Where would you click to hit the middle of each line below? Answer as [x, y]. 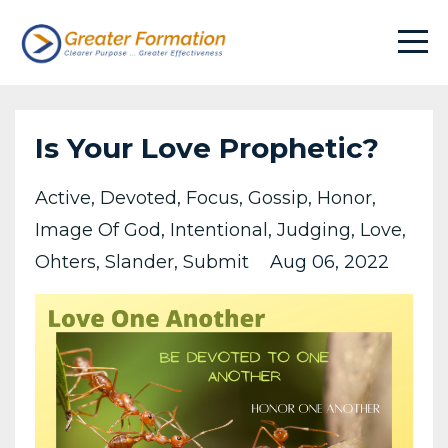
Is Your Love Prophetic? [207, 148]
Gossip [278, 198]
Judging [314, 230]
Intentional [219, 230]
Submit [216, 262]
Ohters [65, 262]
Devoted [138, 198]
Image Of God [98, 230]
